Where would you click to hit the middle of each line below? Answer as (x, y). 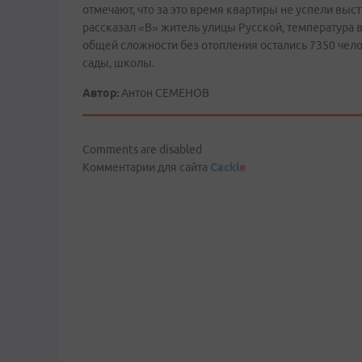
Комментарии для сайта (146, 167)
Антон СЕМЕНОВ (164, 93)
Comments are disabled (142, 149)
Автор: (101, 93)
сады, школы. (118, 63)
